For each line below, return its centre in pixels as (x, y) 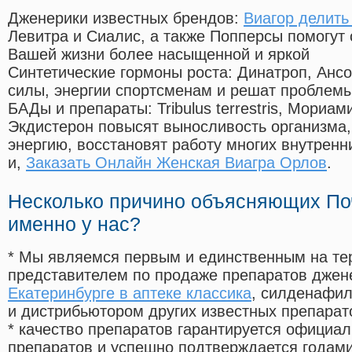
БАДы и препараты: (82, 109)
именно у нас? (74, 224)
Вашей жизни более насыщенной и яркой (159, 55)
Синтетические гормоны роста (118, 73)
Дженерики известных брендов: (126, 18)
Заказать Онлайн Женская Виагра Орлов (176, 163)
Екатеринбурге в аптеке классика (130, 293)
